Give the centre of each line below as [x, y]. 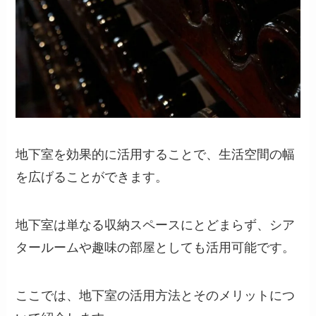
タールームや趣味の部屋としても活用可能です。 [156, 247]
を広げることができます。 [92, 177]
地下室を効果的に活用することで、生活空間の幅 [156, 154]
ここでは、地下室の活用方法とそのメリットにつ [156, 295]
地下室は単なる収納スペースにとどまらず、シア [156, 225]
